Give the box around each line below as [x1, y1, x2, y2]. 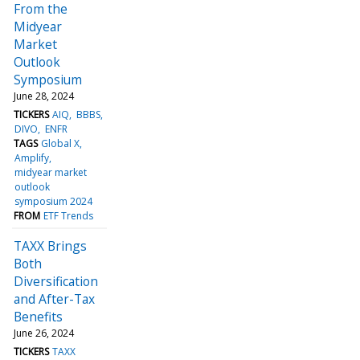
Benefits [14, 307, 63, 325]
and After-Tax [14, 289, 95, 308]
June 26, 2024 [14, 325, 74, 340]
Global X [41, 136, 80, 150]
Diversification [14, 272, 98, 290]
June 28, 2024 [14, 88, 74, 103]
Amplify [14, 150, 50, 165]
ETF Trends [43, 208, 94, 223]
